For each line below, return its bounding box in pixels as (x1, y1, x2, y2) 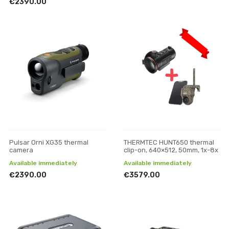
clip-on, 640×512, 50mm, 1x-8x (124, 146, 218, 154)
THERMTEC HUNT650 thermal (124, 139, 214, 146)
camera (9, 146, 33, 154)
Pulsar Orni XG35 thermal (9, 139, 88, 146)
